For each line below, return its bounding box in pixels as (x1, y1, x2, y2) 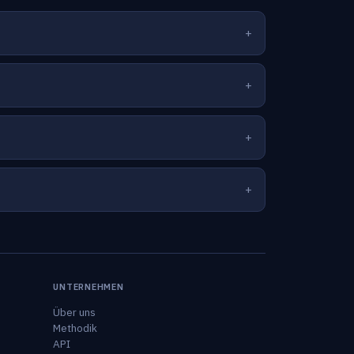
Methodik (53, 321, 98, 335)
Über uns (53, 305, 96, 319)
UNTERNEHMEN (53, 281, 124, 292)
